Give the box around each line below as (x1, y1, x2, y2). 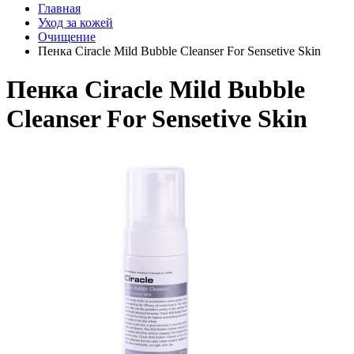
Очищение (38, 30, 96, 43)
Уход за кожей (38, 16, 113, 29)
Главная (38, 2, 81, 15)
